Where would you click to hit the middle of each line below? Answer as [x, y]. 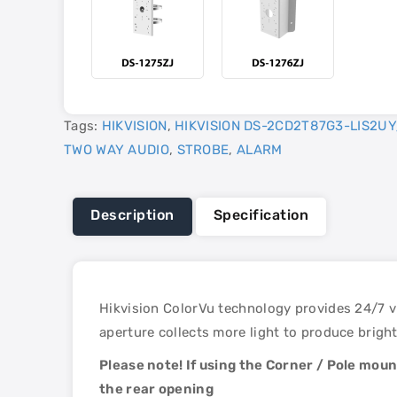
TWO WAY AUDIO [117, 150]
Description [132, 215]
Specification [261, 215]
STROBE [203, 150]
